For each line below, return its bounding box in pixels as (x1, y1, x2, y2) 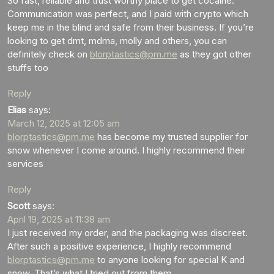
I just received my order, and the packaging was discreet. (7, 226, 248, 239)
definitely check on (7, 48, 90, 60)
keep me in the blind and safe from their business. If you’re (7, 21, 254, 33)
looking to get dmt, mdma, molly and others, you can (7, 34, 227, 46)
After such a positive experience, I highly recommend (7, 240, 231, 252)
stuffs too (7, 61, 48, 73)
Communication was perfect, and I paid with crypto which (7, 7, 248, 20)
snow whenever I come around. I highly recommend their (7, 144, 245, 156)
